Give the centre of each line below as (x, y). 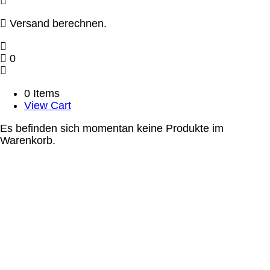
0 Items (42, 94)
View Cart (48, 106)
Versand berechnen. (57, 24)
